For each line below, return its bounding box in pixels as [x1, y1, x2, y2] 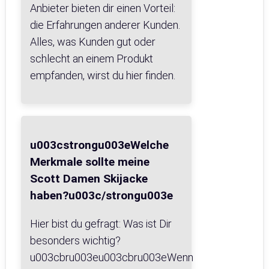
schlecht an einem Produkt [30, 52, 153, 65]
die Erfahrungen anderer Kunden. [30, 19, 180, 32]
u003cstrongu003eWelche [30, 138, 169, 152]
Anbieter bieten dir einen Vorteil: [30, 2, 175, 15]
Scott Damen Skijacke [30, 171, 148, 186]
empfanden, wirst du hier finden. [30, 69, 175, 82]
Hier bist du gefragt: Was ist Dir [30, 217, 172, 230]
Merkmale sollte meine [30, 154, 150, 169]
